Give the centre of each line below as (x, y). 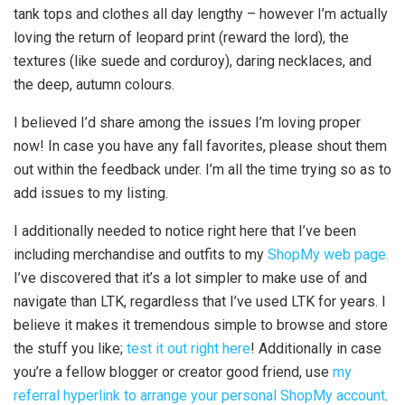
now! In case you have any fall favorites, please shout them (200, 146)
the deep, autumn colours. (94, 84)
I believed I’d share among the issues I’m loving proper (187, 122)
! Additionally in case (316, 348)
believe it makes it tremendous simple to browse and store (201, 325)
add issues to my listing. (91, 193)
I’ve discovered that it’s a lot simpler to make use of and (190, 278)
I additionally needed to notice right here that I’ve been (185, 231)
